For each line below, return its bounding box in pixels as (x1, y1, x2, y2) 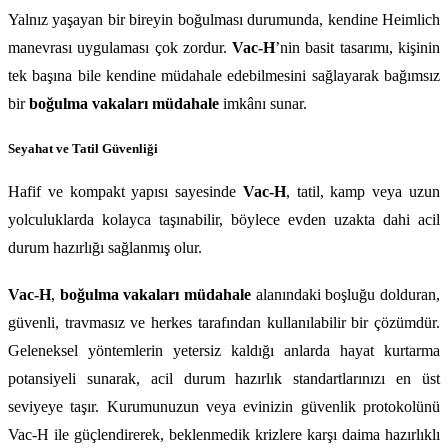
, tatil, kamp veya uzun (285, 183, 441, 201)
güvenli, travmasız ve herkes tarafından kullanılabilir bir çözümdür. (8, 313, 440, 331)
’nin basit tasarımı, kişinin (275, 39, 441, 56)
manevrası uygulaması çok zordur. (8, 39, 233, 56)
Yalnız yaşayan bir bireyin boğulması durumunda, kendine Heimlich (8, 11, 440, 28)
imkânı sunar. (219, 95, 307, 112)
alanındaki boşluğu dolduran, (251, 285, 441, 303)
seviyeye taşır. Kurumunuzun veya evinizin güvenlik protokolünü (8, 397, 440, 415)
